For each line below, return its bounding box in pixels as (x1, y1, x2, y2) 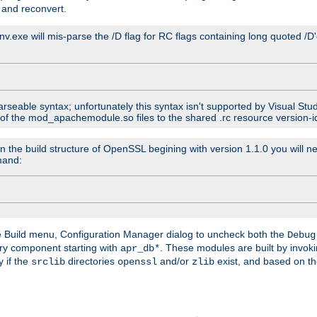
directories (65, 255, 117, 267)
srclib (31, 256, 65, 268)
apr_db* (120, 243, 160, 255)
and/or (157, 255, 192, 267)
